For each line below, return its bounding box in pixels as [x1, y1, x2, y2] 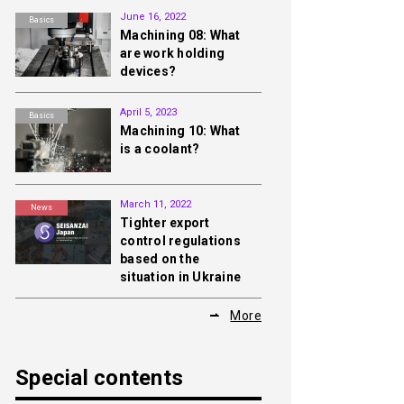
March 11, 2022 [120, 198, 191, 210]
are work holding [120, 46, 225, 60]
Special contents [15, 365, 183, 390]
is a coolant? [120, 142, 200, 156]
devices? [120, 64, 176, 78]
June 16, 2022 [120, 11, 186, 23]
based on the [120, 252, 199, 266]
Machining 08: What [120, 28, 241, 42]
